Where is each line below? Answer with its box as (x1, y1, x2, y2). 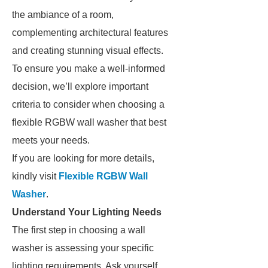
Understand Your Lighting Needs (12, 207, 162, 217)
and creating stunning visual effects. (12, 45, 163, 56)
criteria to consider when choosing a (12, 99, 165, 109)
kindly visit (12, 171, 59, 181)
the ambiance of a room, (12, 10, 114, 20)
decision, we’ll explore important (12, 81, 148, 92)
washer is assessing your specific (12, 243, 154, 253)
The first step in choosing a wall (12, 225, 145, 235)
